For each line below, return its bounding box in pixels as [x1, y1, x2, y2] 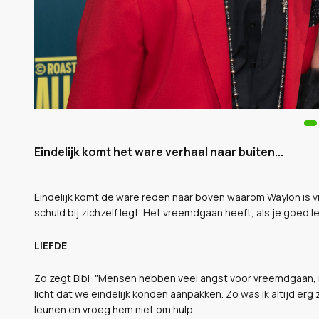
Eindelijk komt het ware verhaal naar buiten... [34, 143, 283, 159]
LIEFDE [34, 238, 67, 252]
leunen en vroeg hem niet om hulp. [34, 302, 195, 316]
